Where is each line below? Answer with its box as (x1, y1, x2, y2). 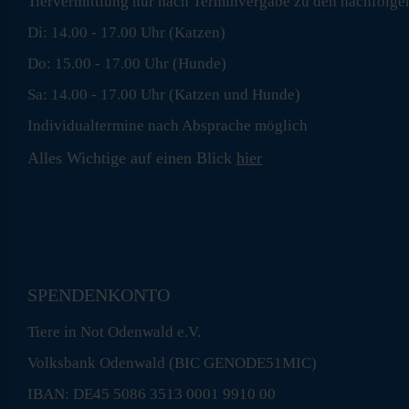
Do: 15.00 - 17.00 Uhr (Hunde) (27, 54, 226, 72)
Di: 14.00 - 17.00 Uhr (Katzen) (27, 23, 225, 41)
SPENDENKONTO (27, 284, 170, 305)
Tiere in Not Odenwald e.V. (27, 322, 201, 341)
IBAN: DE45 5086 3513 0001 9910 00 (27, 384, 276, 403)
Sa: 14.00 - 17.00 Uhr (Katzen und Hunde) (27, 85, 300, 103)
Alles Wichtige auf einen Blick (27, 148, 236, 167)
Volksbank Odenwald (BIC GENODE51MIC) (27, 353, 317, 372)
